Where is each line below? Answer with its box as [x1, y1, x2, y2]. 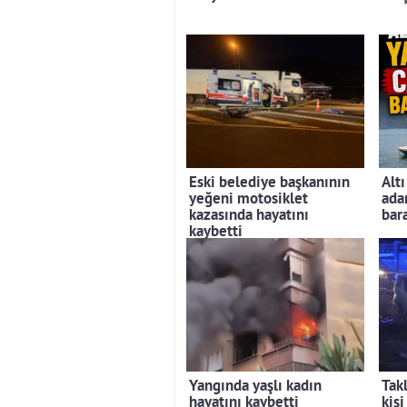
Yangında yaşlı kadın [189, 377, 322, 397]
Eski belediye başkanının [189, 174, 350, 194]
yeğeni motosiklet [189, 190, 308, 210]
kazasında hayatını [189, 206, 309, 226]
